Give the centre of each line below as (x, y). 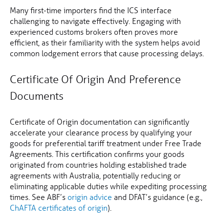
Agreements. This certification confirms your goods (97, 154)
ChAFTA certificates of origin (59, 208)
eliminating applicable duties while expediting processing (108, 186)
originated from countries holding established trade (98, 165)
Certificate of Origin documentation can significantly (99, 122)
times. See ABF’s (39, 197)
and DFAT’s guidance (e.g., (157, 197)
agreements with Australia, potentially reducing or (95, 175)
